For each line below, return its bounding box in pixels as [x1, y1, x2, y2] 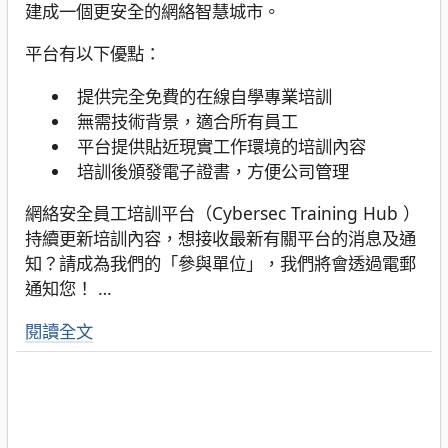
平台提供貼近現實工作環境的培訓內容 [76, 133, 366, 158]
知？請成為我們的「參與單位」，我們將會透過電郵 [24, 251, 416, 276]
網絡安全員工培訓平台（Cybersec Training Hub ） [24, 201, 420, 226]
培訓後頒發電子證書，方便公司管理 [76, 158, 349, 183]
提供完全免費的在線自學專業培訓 [76, 83, 332, 108]
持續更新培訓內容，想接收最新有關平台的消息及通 [24, 226, 416, 251]
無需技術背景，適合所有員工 [76, 108, 298, 133]
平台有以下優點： [24, 41, 161, 66]
